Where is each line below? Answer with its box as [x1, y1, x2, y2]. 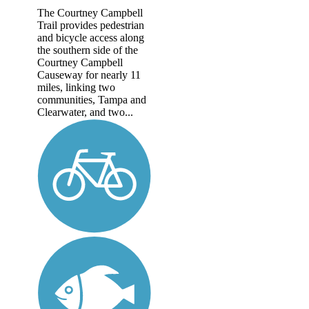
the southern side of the [37, 43, 138, 56]
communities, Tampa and [37, 93, 146, 106]
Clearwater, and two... [37, 106, 133, 118]
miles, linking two [37, 81, 115, 93]
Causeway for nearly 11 [37, 68, 141, 81]
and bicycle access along [37, 31, 144, 43]
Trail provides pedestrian [37, 19, 144, 31]
